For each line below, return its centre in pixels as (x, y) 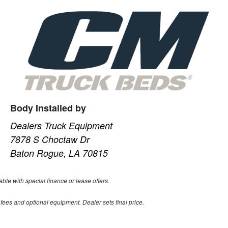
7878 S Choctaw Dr (50, 139)
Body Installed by (48, 108)
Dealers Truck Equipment (62, 125)
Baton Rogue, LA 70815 (59, 153)
